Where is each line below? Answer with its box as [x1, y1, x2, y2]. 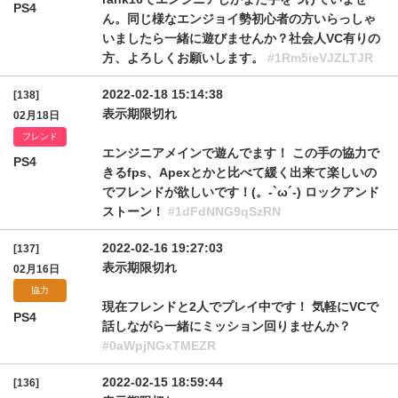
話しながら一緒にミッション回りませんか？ [102, 319, 351, 333]
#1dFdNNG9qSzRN [168, 204, 281, 219]
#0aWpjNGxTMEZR [102, 338, 216, 353]
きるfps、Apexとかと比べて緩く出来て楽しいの [102, 165, 377, 179]
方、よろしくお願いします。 [102, 51, 267, 65]
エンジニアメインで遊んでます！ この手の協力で [102, 146, 379, 160]
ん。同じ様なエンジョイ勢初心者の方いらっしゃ [102, 12, 376, 26]
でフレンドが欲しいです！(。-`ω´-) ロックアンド [102, 185, 379, 199]
